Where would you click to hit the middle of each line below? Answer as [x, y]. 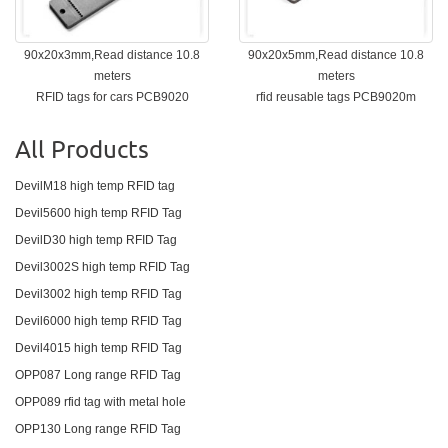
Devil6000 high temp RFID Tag [98, 320]
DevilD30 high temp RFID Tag [96, 239]
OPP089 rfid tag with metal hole [100, 401]
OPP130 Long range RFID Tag [98, 428]
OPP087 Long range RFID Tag [98, 374]
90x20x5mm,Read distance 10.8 [336, 54]
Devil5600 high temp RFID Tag [98, 212]
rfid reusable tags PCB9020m [336, 96]
